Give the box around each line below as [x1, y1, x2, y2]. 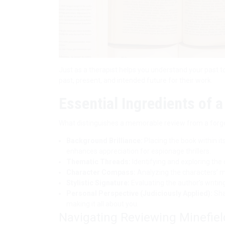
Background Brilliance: [66, 136, 143, 145]
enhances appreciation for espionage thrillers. [66, 147, 211, 155]
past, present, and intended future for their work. [59, 76, 212, 84]
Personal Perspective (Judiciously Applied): [66, 189, 212, 197]
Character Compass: [66, 168, 136, 176]
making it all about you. [66, 199, 139, 208]
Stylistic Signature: [66, 178, 130, 187]
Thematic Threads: [66, 157, 131, 166]
